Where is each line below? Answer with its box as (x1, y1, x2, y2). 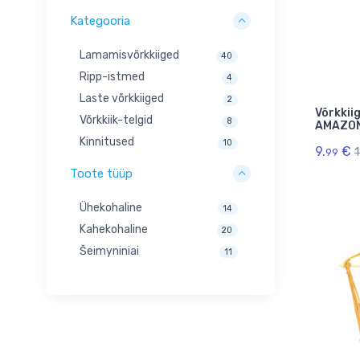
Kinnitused (80, 135, 134, 149)
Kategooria (70, 14, 130, 29)
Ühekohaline (80, 200, 142, 215)
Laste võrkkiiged (80, 92, 164, 106)
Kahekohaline (80, 222, 148, 236)
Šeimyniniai (80, 243, 139, 258)
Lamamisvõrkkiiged (80, 48, 179, 63)
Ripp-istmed (80, 70, 145, 84)
